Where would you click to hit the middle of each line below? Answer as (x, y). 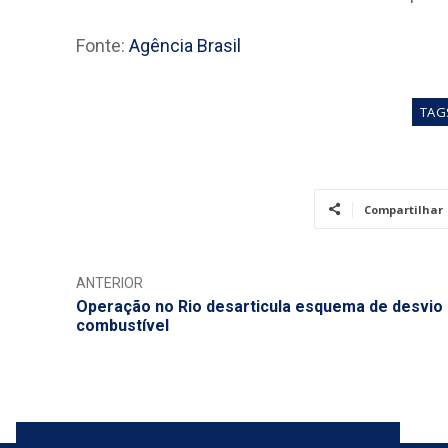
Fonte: (102, 45)
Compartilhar (403, 209)
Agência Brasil (185, 45)
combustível (122, 325)
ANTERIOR (109, 282)
